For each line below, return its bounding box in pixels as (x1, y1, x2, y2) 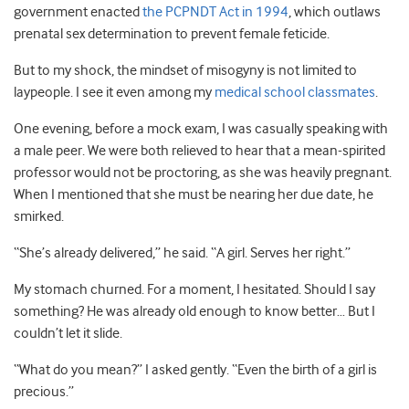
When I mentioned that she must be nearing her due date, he (14, 186, 373, 203)
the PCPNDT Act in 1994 (142, 4, 288, 20)
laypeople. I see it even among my (14, 84, 215, 100)
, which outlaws (288, 4, 381, 20)
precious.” (14, 383, 74, 400)
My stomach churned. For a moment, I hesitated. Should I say (14, 281, 375, 298)
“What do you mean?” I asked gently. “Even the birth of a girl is (14, 362, 377, 378)
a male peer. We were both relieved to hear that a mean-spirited (14, 142, 385, 159)
